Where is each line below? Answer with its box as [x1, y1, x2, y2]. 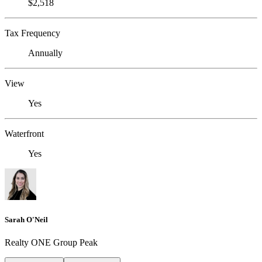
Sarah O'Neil [5, 215, 48, 225]
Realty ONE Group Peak [5, 237, 98, 248]
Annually [28, 47, 63, 58]
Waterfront [5, 128, 44, 139]
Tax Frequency [5, 27, 60, 38]
